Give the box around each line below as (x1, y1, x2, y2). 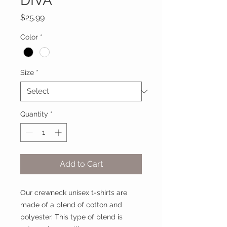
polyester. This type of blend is (20, 213, 123, 221)
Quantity (20, 110, 48, 119)
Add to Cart (59, 159, 103, 169)
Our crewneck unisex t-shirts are (20, 188, 127, 197)
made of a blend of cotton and (20, 201, 122, 209)
